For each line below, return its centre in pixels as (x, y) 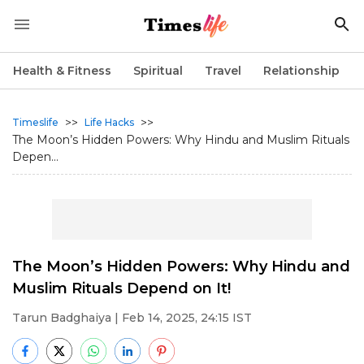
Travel (223, 71)
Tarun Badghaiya (62, 318)
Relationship (301, 71)
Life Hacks (109, 122)
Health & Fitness (62, 71)
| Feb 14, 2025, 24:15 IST (182, 318)
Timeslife (35, 122)
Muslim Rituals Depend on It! (121, 288)
